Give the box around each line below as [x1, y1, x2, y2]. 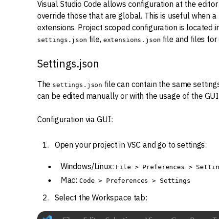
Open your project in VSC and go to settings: [54, 140, 207, 150]
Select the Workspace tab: [54, 193, 147, 202]
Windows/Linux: [60, 161, 116, 171]
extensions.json [103, 36, 161, 44]
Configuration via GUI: [37, 114, 113, 124]
